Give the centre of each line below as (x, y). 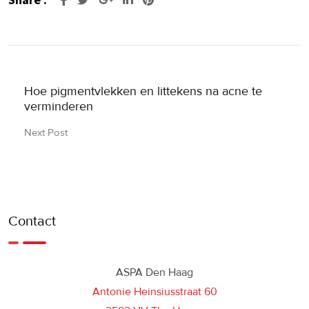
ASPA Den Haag (154, 272)
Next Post (46, 132)
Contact (32, 221)
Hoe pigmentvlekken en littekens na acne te (143, 91)
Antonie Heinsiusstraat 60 (154, 291)
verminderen (59, 106)
